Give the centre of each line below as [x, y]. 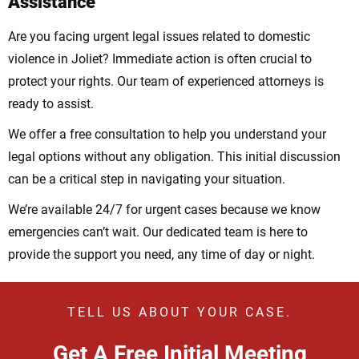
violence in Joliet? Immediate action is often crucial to [160, 59]
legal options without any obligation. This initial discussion [174, 157]
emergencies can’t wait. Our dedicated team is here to [158, 232]
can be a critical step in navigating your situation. [147, 179]
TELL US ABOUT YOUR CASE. [179, 313]
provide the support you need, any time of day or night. [161, 255]
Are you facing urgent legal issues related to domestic [159, 37]
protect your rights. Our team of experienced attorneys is [166, 82]
